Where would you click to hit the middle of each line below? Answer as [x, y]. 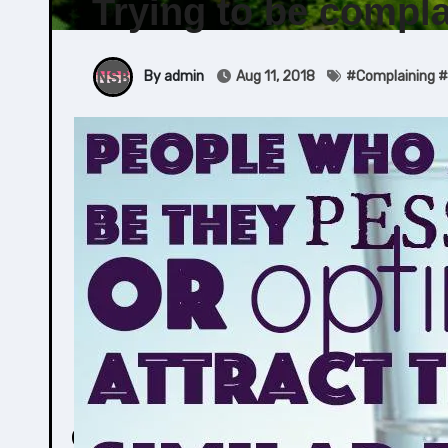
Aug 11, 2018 [275, 76]
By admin [172, 76]
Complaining [395, 76]
